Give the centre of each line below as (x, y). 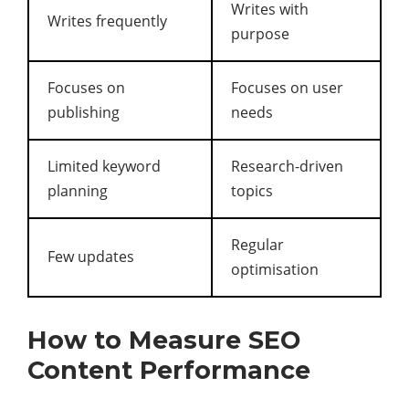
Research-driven (287, 166)
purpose (260, 34)
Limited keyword (104, 166)
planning (78, 191)
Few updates (91, 257)
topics (252, 191)
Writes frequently (107, 21)
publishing (84, 112)
